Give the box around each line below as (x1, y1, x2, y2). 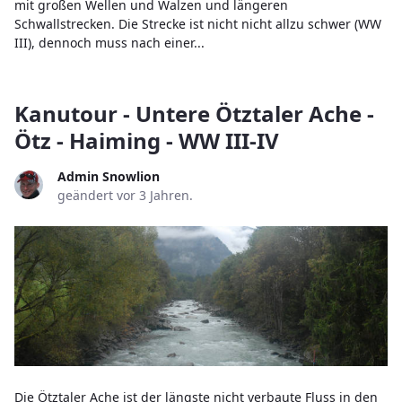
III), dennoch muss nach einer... (14, 34, 205, 52)
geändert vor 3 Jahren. (57, 187, 193, 205)
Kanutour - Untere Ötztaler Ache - (14, 99, 374, 129)
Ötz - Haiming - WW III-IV (14, 126, 279, 156)
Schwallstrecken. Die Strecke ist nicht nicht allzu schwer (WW (14, 15, 381, 33)
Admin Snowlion (57, 168, 160, 186)
